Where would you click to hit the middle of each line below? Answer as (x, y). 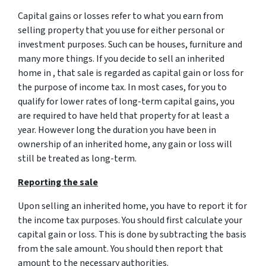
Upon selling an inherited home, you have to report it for (132, 206)
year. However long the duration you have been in (117, 130)
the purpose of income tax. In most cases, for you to (122, 88)
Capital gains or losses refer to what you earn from (121, 16)
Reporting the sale (58, 183)
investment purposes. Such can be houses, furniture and (130, 45)
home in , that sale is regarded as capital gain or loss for (131, 73)
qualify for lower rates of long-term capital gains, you (126, 102)
